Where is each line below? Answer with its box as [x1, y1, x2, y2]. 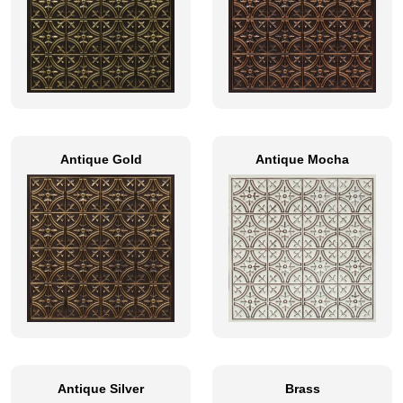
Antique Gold [59, 152, 142, 167]
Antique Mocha [255, 152, 349, 167]
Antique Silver [58, 381, 144, 397]
